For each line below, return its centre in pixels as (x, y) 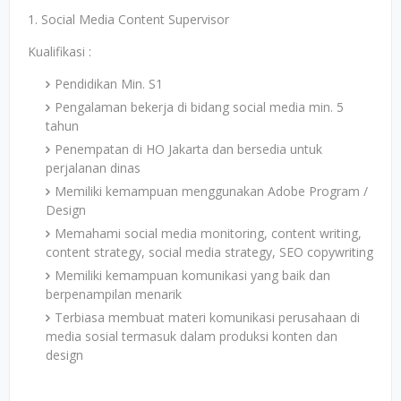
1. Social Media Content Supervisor (128, 19)
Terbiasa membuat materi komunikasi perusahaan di (207, 317)
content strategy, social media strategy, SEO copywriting (209, 252)
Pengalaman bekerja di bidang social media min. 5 (199, 107)
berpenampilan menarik (114, 294)
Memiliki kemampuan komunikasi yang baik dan (192, 275)
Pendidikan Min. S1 (109, 84)
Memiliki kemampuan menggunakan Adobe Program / (211, 191)
